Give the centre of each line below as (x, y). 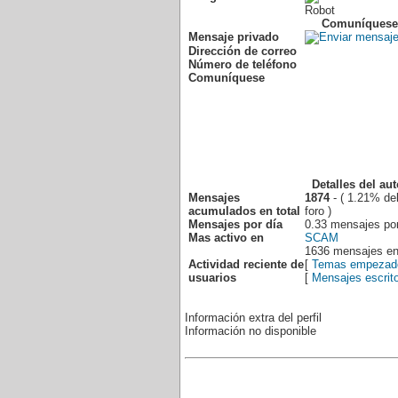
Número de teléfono (243, 64)
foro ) (318, 211)
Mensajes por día (235, 224)
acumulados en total (244, 211)
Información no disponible (251, 331)
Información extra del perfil (253, 318)
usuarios (212, 278)
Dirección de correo (243, 51)
